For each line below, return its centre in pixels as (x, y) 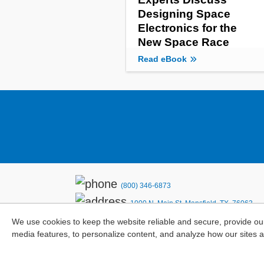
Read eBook (162, 59)
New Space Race (184, 42)
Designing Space (184, 14)
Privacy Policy (106, 221)
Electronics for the (187, 28)
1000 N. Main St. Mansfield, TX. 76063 (192, 203)
